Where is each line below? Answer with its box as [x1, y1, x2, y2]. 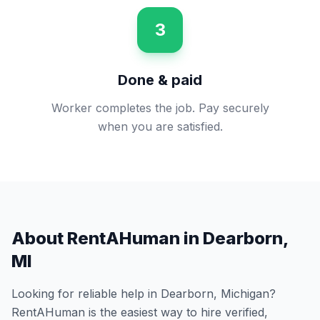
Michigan [221, 286, 269, 301]
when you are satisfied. [97, 119, 223, 134]
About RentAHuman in [11, 228, 203, 249]
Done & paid [118, 71, 202, 89]
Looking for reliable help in [11, 286, 161, 301]
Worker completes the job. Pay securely [51, 101, 269, 115]
